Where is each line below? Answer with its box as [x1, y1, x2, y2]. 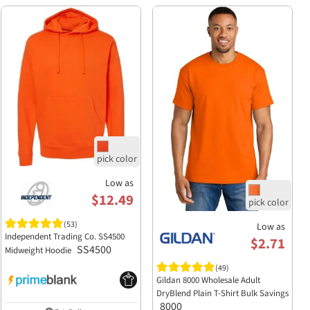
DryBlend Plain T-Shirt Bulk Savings [156, 287, 289, 300]
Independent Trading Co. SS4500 [4, 230, 125, 244]
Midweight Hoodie [4, 244, 73, 257]
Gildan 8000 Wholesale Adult [156, 274, 260, 287]
